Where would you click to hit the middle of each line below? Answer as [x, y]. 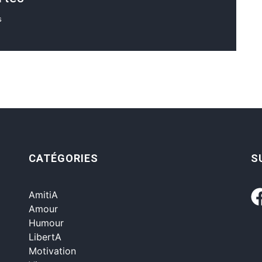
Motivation [52, 251]
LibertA [45, 237]
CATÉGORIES [63, 158]
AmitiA [43, 194]
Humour [46, 223]
